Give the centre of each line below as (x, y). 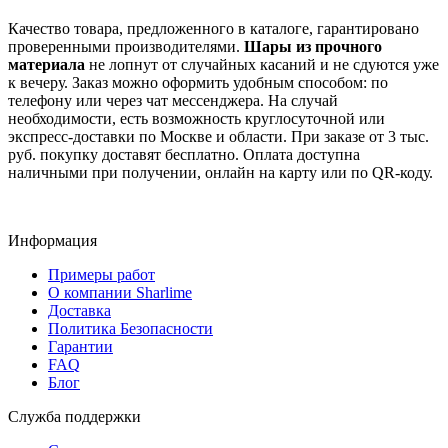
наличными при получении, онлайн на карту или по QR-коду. (220, 172)
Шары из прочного (313, 46)
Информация (52, 240)
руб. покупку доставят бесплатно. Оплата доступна (184, 154)
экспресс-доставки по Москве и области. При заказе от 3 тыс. (218, 136)
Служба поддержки (74, 416)
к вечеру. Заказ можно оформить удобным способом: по (198, 82)
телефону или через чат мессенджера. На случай (173, 100)
